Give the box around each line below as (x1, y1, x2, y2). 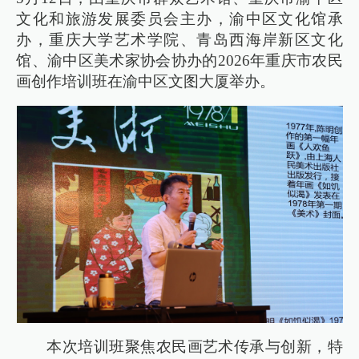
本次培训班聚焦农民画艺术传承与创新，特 (46, 337, 343, 355)
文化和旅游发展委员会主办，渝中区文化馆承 (16, 10, 343, 27)
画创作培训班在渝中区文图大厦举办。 (16, 72, 276, 90)
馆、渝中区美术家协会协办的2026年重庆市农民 (16, 51, 343, 69)
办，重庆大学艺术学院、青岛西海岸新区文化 (16, 30, 343, 48)
